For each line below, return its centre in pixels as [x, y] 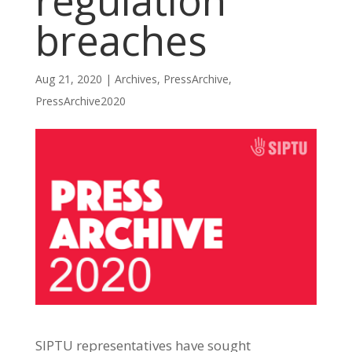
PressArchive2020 [80, 101]
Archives [136, 79]
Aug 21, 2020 [68, 79]
